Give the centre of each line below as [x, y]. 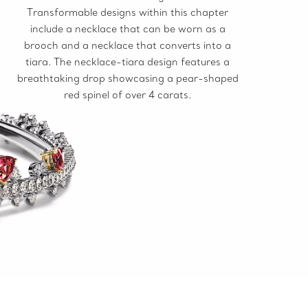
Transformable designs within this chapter [128, 13]
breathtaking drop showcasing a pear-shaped [128, 79]
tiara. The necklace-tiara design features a [128, 62]
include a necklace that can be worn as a [128, 29]
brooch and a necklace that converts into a [128, 46]
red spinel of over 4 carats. [128, 95]
